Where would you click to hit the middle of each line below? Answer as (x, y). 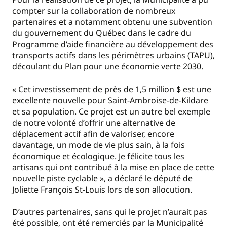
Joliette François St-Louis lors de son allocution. (104, 189)
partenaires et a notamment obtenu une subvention (112, 22)
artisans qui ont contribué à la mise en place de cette (113, 167)
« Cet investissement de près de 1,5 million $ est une (112, 89)
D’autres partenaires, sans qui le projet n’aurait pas (110, 212)
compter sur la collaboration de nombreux (94, 11)
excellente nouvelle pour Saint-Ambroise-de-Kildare (110, 100)
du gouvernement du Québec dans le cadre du (102, 33)
